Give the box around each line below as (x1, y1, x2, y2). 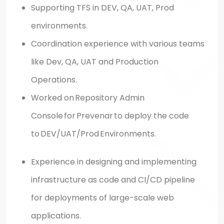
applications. (31, 209, 81, 221)
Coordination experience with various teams (31, 37, 204, 49)
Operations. (31, 73, 77, 85)
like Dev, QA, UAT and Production (31, 55, 158, 67)
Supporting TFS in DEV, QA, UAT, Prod (31, 1, 174, 13)
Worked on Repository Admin (31, 91, 144, 103)
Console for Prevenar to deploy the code (31, 109, 189, 121)
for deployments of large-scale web (31, 191, 174, 203)
